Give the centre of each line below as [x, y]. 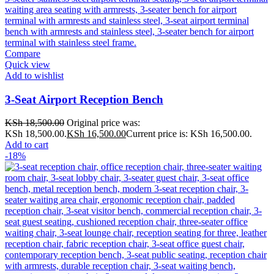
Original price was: [103, 123]
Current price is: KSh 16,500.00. [189, 134]
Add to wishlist [34, 76]
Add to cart [27, 145]
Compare [23, 54]
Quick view [28, 65]
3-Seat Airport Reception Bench [84, 99]
